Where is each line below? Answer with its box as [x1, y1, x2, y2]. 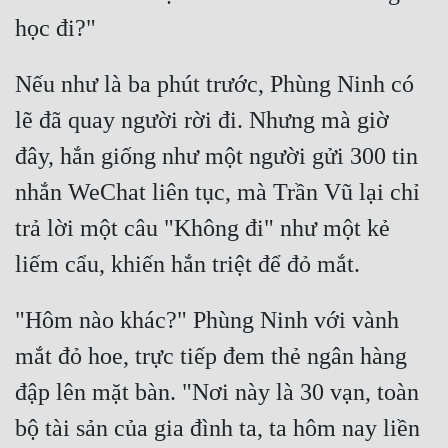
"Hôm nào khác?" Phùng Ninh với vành [15, 307, 399, 334]
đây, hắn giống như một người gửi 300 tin [15, 143, 418, 170]
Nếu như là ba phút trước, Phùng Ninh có [15, 71, 414, 98]
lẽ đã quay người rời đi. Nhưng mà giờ [15, 107, 389, 134]
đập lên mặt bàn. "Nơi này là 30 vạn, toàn [15, 379, 419, 406]
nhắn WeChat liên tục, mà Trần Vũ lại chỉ [15, 179, 420, 206]
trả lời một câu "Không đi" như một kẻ [15, 215, 390, 242]
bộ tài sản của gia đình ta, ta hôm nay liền [15, 415, 420, 442]
